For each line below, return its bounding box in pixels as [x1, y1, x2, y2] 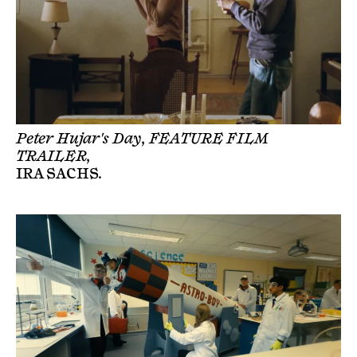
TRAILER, [16, 147, 91, 166]
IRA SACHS [16, 165, 99, 183]
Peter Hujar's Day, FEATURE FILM [16, 130, 269, 148]
